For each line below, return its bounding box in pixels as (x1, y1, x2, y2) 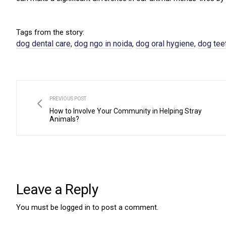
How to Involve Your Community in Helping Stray (49, 107, 202, 116)
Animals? (49, 115, 79, 124)
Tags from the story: (16, 28, 84, 37)
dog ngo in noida (74, 39, 132, 49)
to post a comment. (90, 203, 158, 212)
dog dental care (16, 39, 71, 49)
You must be (16, 203, 61, 212)
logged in (61, 203, 90, 212)
